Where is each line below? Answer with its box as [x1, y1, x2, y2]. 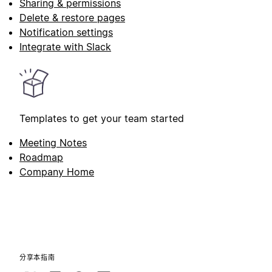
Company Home [19, 165, 94, 178]
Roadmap [19, 151, 63, 163]
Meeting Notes [19, 136, 87, 149]
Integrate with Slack [19, 40, 111, 53]
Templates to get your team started [19, 112, 184, 124]
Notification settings [19, 25, 113, 38]
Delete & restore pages [19, 11, 125, 24]
